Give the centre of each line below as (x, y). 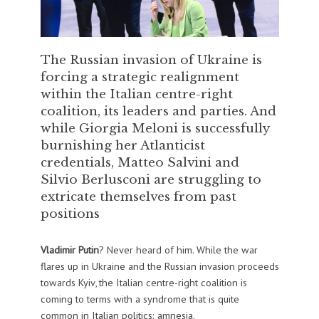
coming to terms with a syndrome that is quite (140, 299)
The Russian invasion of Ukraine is (151, 60)
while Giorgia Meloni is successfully (155, 129)
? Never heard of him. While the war (178, 250)
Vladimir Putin (69, 250)
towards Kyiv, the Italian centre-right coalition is (143, 283)
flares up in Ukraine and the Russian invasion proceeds (159, 266)
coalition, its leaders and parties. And (158, 111)
